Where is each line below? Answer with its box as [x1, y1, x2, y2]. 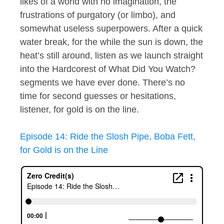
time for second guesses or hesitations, [20, 91, 176, 101]
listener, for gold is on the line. [20, 104, 139, 115]
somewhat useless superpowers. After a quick [20, 23, 202, 34]
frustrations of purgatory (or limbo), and [20, 10, 175, 20]
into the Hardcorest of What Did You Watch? [20, 64, 195, 74]
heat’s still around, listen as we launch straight [20, 50, 203, 61]
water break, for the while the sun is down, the [20, 37, 203, 47]
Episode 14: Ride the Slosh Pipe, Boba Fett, [20, 131, 195, 142]
